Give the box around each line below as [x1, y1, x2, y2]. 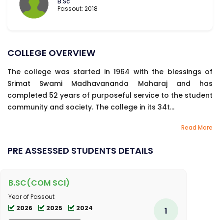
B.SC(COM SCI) [8, 177, 70, 189]
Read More [181, 123, 213, 132]
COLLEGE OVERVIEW [7, 47, 95, 59]
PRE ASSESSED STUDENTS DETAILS [7, 144, 153, 157]
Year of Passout [8, 192, 55, 201]
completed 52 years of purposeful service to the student [7, 90, 213, 100]
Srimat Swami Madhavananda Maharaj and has [7, 78, 213, 88]
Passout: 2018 [57, 4, 98, 13]
